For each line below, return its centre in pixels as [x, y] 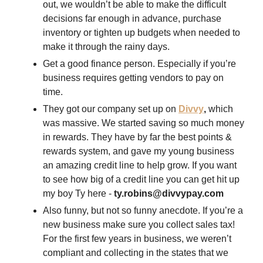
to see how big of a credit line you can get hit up [141, 180]
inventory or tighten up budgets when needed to [141, 33]
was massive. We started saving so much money [144, 123]
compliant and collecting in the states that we [136, 253]
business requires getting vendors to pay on [133, 78]
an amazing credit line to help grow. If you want [140, 166]
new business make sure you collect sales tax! [139, 225]
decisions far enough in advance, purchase [132, 19]
